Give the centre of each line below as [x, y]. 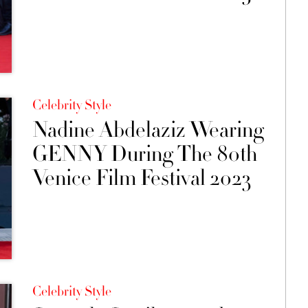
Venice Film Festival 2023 [141, 178]
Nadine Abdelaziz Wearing [148, 130]
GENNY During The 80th [144, 154]
